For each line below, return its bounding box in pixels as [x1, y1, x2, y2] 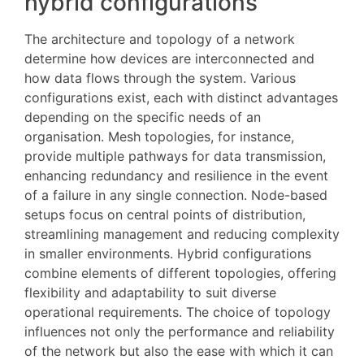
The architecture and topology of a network [24, 30, 295, 47]
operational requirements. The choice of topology [24, 303, 331, 320]
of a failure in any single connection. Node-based [24, 186, 327, 203]
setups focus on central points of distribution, [24, 206, 305, 223]
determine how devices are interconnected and [24, 50, 314, 67]
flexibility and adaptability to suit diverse [24, 284, 276, 301]
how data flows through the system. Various [24, 69, 296, 86]
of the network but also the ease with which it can [24, 342, 333, 359]
